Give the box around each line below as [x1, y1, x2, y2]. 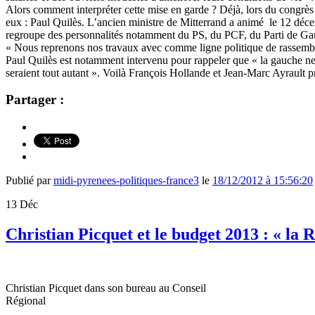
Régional [6, 294, 46, 307]
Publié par [6, 174, 53, 187]
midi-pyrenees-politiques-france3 [53, 174, 199, 187]
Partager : [6, 92, 64, 108]
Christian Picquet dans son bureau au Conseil [6, 281, 206, 294]
